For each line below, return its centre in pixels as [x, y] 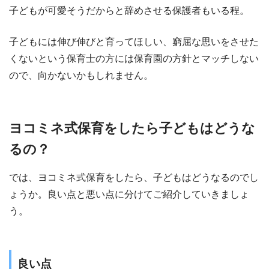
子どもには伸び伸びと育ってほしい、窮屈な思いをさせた [134, 42]
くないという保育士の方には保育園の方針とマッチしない [134, 59]
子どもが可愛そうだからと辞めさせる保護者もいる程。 [129, 11]
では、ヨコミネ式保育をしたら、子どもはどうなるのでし [134, 177]
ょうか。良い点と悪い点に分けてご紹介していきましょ [129, 194]
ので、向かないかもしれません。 [81, 76]
